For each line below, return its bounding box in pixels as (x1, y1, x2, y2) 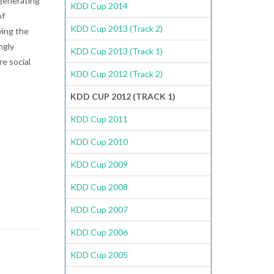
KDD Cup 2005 (70, 250, 128, 260)
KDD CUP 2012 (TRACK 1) (70, 91, 176, 102)
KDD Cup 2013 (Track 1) (70, 46, 163, 56)
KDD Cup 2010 (70, 136, 128, 147)
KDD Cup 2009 (70, 159, 128, 169)
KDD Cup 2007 (70, 204, 128, 215)
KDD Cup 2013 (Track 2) (70, 23, 163, 34)
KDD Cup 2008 (70, 182, 128, 192)
